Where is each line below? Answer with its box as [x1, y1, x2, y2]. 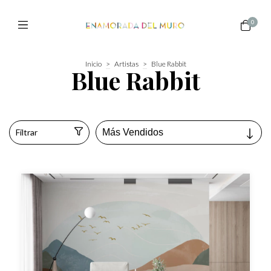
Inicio [85, 59, 102, 68]
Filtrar [16, 127, 38, 137]
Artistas [114, 59, 139, 68]
